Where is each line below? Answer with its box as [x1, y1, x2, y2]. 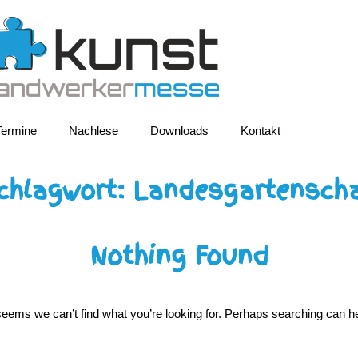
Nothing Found [89, 238, 268, 273]
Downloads [149, 124, 209, 137]
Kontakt [240, 124, 280, 137]
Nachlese [68, 124, 118, 137]
